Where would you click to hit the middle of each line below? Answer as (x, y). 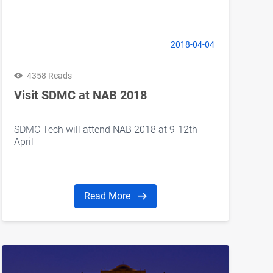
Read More (108, 196)
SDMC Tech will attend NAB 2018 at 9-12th (105, 129)
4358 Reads (49, 75)
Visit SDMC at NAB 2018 (80, 95)
